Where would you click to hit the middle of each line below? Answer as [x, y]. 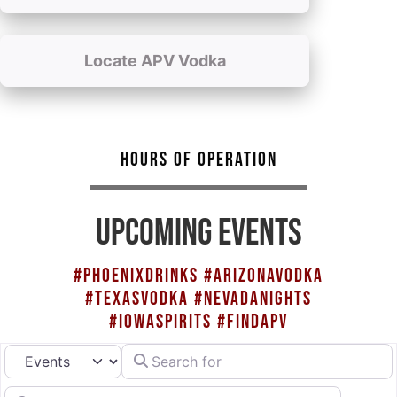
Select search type [66, 350]
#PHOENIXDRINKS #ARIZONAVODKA [198, 276]
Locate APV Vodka [155, 60]
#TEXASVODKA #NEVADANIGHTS [198, 299]
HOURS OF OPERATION [198, 160]
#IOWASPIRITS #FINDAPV [198, 322]
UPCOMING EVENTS [198, 233]
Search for [155, 350]
